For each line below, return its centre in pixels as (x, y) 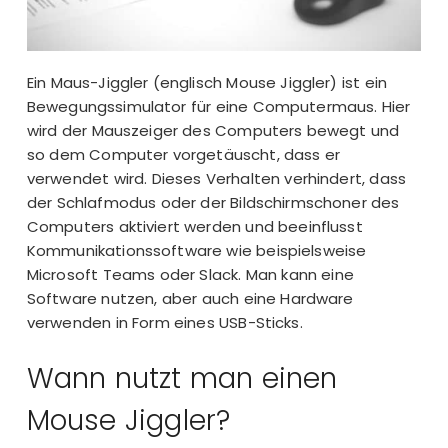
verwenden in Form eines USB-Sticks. (164, 323)
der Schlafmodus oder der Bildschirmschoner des (213, 203)
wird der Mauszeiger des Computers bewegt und (213, 131)
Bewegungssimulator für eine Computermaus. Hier (218, 107)
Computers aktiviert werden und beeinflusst (194, 227)
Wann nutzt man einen (182, 378)
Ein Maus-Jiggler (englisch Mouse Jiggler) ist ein (207, 83)
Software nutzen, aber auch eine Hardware (190, 299)
